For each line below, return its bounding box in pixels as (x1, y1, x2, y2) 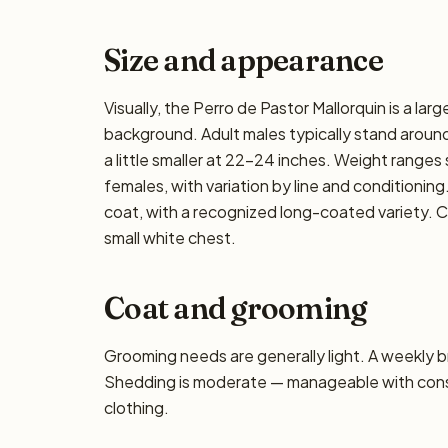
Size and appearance (104, 42, 383, 79)
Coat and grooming (104, 290, 367, 327)
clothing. (104, 397, 169, 418)
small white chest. (104, 227, 236, 248)
